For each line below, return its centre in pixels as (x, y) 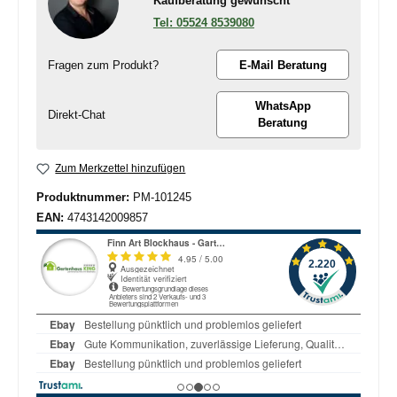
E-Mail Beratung (283, 65)
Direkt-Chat (76, 114)
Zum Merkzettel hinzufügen (121, 169)
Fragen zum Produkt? (103, 65)
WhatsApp (283, 106)
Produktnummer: (85, 198)
